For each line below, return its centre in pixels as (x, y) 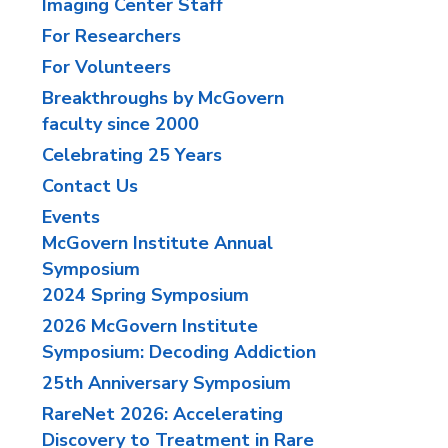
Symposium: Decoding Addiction (179, 352)
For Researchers (112, 36)
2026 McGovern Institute (150, 326)
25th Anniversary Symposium (167, 383)
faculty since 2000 (121, 124)
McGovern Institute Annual (158, 243)
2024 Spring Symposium (146, 295)
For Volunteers (107, 67)
